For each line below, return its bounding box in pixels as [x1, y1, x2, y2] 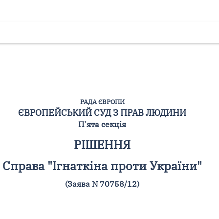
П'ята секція [78, 119, 126, 129]
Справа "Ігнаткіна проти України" [2, 157, 202, 174]
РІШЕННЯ [74, 136, 131, 153]
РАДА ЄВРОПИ [80, 97, 125, 106]
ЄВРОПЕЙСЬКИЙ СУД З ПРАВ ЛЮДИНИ [18, 106, 186, 118]
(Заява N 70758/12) [65, 178, 139, 189]
